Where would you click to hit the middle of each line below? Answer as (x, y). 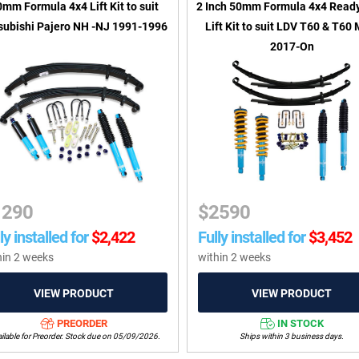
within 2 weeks (235, 257)
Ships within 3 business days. (292, 337)
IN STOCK (300, 324)
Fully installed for (252, 237)
